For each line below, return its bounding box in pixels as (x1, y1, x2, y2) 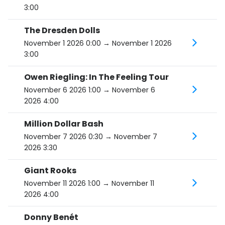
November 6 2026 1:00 (24, 85, 101, 95)
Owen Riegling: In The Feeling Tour (24, 71, 169, 83)
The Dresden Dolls (24, 25, 100, 36)
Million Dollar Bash (24, 118, 103, 130)
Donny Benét (24, 211, 78, 223)
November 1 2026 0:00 (24, 38, 101, 48)
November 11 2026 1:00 (24, 178, 100, 188)
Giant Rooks (24, 165, 76, 176)
